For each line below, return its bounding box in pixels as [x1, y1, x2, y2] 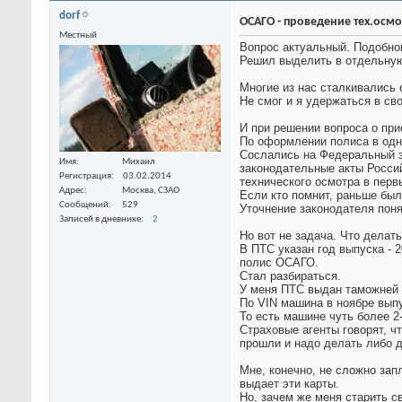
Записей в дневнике [59, 214, 141, 225]
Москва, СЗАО [122, 186, 179, 197]
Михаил [122, 157, 155, 168]
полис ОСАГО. [240, 256, 319, 270]
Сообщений [59, 200, 109, 211]
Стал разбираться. [240, 269, 341, 284]
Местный [59, 31, 97, 41]
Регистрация [59, 171, 111, 182]
